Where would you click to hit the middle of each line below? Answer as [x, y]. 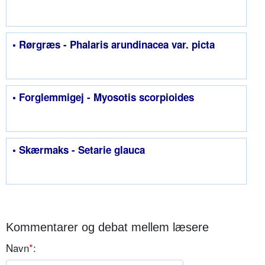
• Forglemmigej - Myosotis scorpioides [103, 97]
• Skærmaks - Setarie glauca [79, 150]
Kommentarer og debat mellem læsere [107, 227]
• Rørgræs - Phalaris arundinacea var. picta [114, 45]
